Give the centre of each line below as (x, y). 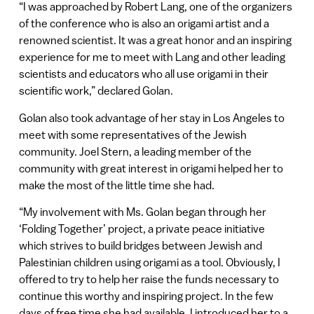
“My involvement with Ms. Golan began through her (142, 212)
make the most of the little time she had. (116, 185)
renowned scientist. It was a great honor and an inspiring (155, 40)
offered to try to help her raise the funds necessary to (149, 279)
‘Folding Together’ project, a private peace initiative (142, 229)
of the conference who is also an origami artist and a (144, 23)
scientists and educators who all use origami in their (143, 74)
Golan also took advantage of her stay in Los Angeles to (151, 117)
